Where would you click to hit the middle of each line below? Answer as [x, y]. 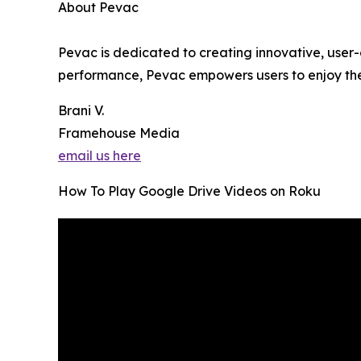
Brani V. [81, 111]
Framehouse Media [119, 133]
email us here [100, 156]
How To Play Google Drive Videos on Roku [189, 191]
